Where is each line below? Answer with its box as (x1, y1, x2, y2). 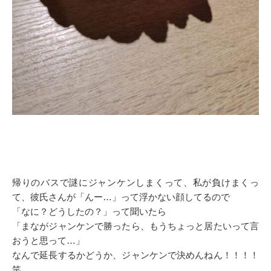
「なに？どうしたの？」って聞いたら (12, 206, 166, 217)
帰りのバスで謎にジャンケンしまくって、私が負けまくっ (12, 177, 259, 188)
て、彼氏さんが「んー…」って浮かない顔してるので (12, 192, 230, 203)
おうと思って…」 (12, 235, 85, 246)
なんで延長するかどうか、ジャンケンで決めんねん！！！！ (12, 250, 259, 261)
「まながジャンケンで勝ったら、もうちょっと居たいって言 (12, 221, 259, 232)
